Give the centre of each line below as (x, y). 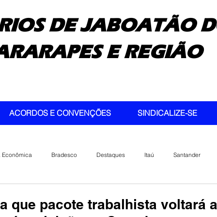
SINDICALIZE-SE (167, 113)
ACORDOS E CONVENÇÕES (60, 113)
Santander (187, 155)
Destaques (111, 155)
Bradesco (64, 155)
